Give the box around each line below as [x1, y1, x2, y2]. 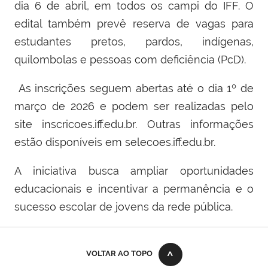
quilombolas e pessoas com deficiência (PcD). [14, 53, 246, 66]
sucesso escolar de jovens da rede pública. [14, 200, 233, 214]
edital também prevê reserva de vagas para [14, 17, 254, 31]
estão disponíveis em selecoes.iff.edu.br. [14, 136, 215, 149]
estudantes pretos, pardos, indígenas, [14, 35, 254, 48]
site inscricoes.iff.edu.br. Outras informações [14, 118, 254, 131]
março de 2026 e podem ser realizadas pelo [14, 100, 254, 113]
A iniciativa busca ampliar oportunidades [14, 165, 254, 178]
